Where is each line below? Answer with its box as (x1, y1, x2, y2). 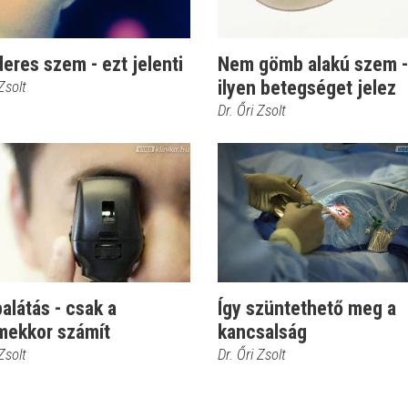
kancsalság (218, 321, 307, 343)
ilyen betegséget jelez (218, 76, 396, 99)
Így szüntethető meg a (218, 297, 396, 320)
